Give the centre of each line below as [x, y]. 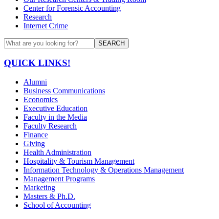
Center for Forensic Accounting [72, 8]
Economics [41, 99]
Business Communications [64, 90]
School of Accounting [57, 205]
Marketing [39, 187]
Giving [34, 143]
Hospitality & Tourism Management [79, 161]
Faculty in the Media [55, 117]
